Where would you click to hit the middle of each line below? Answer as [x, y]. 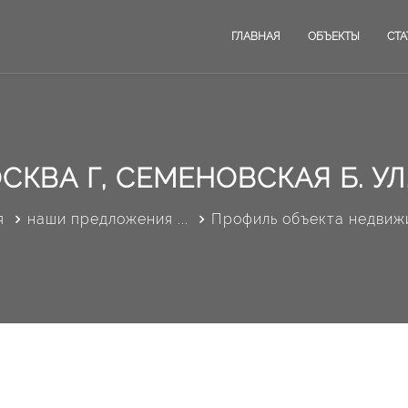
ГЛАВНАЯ [256, 36]
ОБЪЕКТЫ [334, 36]
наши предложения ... [108, 219]
